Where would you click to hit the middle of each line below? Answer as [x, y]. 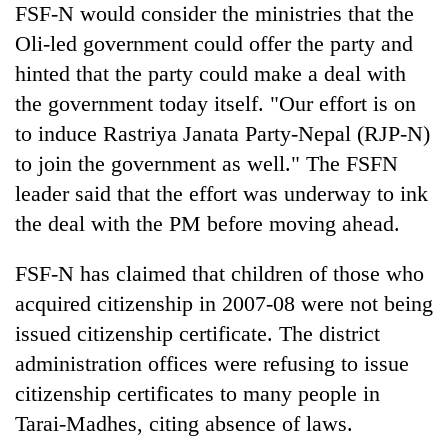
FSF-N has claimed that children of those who [219, 273]
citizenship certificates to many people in [197, 393]
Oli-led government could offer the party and [214, 43]
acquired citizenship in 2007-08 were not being [224, 303]
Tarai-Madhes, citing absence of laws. [184, 423]
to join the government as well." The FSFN [206, 163]
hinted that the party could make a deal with [210, 73]
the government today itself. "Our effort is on [215, 103]
